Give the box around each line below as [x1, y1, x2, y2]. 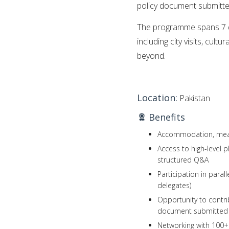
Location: [137, 91, 177, 104]
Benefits [146, 110, 185, 123]
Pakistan [177, 92, 210, 104]
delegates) [157, 180, 191, 190]
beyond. [137, 50, 166, 61]
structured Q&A [157, 154, 209, 165]
